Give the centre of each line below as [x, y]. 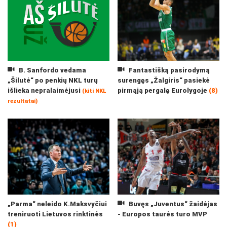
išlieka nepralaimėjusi [45, 90]
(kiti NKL [94, 91]
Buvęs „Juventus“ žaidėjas [172, 204]
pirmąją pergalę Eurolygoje [163, 90]
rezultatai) [23, 101]
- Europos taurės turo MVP [162, 214]
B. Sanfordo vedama [51, 70]
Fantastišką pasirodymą [168, 70]
